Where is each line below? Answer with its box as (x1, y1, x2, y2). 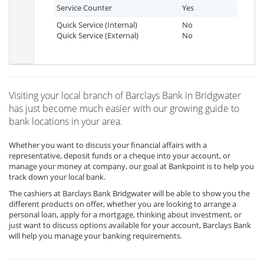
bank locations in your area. (9, 115, 123, 128)
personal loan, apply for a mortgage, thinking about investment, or (9, 209, 242, 220)
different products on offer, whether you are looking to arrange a (9, 199, 236, 209)
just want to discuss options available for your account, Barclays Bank (9, 220, 251, 230)
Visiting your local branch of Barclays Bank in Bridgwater (9, 89, 241, 102)
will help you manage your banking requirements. (9, 230, 182, 241)
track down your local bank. (9, 171, 105, 182)
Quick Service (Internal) (57, 19, 137, 30)
